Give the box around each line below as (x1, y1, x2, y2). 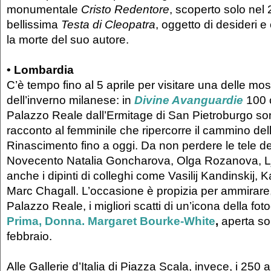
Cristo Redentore (81, 2, 169, 16)
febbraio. (7, 229, 55, 243)
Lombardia (14, 63, 74, 77)
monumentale (7, 2, 81, 16)
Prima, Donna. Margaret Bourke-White (7, 214, 215, 228)
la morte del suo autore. (7, 33, 132, 47)
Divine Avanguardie (134, 93, 243, 107)
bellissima (7, 18, 61, 31)
